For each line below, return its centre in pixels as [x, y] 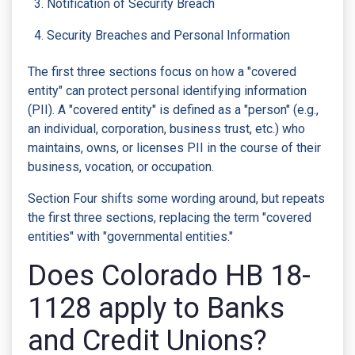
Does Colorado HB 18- [169, 275]
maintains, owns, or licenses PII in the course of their [174, 148]
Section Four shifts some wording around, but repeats [176, 198]
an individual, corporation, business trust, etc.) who [166, 129]
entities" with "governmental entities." [130, 237]
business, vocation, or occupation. [121, 167]
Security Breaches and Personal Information [168, 35]
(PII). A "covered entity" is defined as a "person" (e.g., [173, 110]
